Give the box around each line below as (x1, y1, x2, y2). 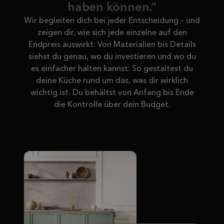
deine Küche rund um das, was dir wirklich (36, 77, 188, 85)
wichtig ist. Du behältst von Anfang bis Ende (30, 89, 194, 97)
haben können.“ (67, 2, 156, 14)
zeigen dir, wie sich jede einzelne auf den (37, 29, 187, 37)
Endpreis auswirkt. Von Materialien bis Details (28, 41, 196, 49)
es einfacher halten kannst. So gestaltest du (31, 65, 193, 73)
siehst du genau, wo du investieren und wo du (28, 53, 196, 61)
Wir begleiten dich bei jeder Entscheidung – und (24, 17, 200, 25)
